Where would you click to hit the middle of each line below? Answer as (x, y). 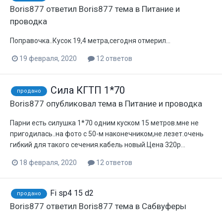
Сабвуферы (164, 206)
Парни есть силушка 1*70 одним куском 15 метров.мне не (104, 123)
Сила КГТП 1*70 (88, 90)
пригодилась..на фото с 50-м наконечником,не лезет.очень (107, 134)
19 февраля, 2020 (48, 58)
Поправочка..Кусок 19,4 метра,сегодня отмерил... (90, 40)
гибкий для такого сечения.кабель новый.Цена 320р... (98, 144)
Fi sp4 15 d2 (72, 193)
